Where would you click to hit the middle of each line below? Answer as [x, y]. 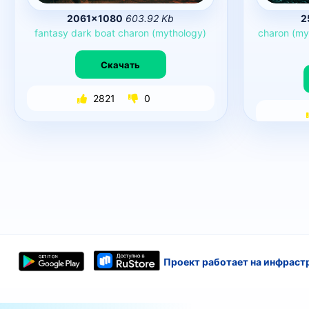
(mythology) [179, 33]
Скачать [121, 64]
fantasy [52, 33]
